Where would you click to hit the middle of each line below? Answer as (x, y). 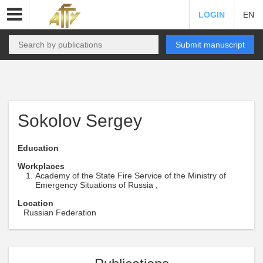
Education (38, 148)
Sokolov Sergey (80, 121)
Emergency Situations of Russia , (97, 185)
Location (36, 203)
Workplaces (41, 166)
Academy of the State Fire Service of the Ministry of (131, 176)
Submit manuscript (210, 45)
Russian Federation (60, 213)
